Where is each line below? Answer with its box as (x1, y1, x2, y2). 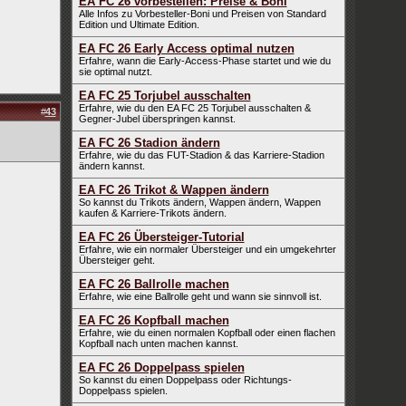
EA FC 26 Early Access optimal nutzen (78, 42, 295, 55)
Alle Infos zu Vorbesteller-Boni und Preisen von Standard (78, 8, 326, 19)
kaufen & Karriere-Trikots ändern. (78, 208, 227, 218)
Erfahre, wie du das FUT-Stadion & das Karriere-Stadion (78, 150, 324, 160)
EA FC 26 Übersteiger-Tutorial (78, 230, 245, 244)
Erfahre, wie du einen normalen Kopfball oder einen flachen (78, 327, 335, 338)
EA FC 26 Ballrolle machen (78, 277, 229, 291)
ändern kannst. (78, 160, 145, 171)
